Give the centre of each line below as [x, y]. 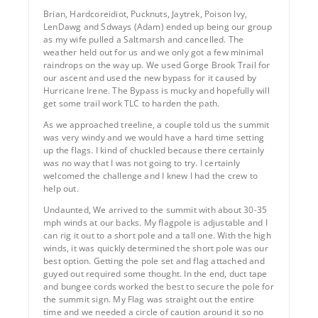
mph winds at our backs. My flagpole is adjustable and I [155, 222]
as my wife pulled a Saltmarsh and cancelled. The [144, 39]
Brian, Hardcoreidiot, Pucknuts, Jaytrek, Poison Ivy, [146, 13]
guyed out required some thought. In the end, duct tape [155, 273]
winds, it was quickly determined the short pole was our [156, 248]
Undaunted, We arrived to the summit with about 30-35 [155, 209]
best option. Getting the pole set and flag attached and [154, 261]
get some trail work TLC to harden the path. [132, 103]
